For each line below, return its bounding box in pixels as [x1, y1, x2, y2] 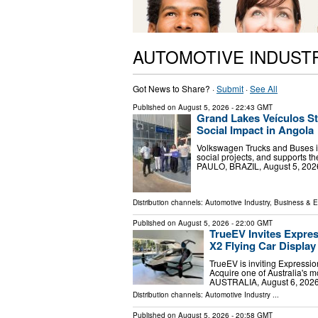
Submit [216, 82, 243, 94]
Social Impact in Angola [197, 121, 314, 138]
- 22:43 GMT [229, 102, 273, 112]
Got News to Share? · [133, 82, 216, 94]
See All [250, 82, 278, 94]
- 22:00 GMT [229, 217, 273, 228]
